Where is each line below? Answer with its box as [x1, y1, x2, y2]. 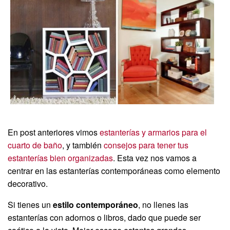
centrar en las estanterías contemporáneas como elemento [8, 165, 220, 177]
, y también [62, 139, 104, 151]
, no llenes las [138, 199, 188, 211]
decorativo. [8, 178, 48, 190]
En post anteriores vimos [8, 126, 100, 139]
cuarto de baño [8, 139, 62, 151]
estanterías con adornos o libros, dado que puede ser [8, 212, 201, 224]
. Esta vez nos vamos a [113, 152, 197, 164]
